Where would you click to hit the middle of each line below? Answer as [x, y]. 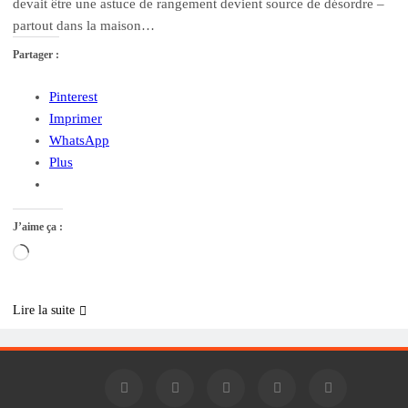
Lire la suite [44, 310]
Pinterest [73, 97]
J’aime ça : [38, 227]
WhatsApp [79, 140]
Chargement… [70, 254]
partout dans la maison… [84, 25]
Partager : [36, 55]
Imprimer [76, 118]
